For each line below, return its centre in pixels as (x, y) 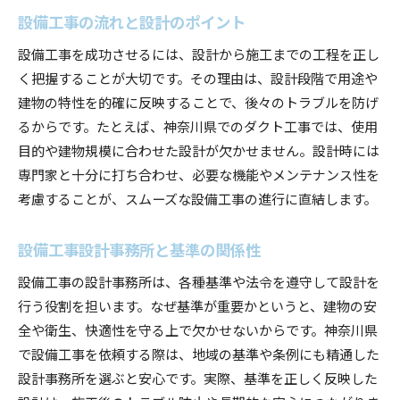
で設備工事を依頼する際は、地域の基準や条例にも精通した (199, 353)
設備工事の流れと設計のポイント (132, 21)
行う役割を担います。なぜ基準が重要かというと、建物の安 (197, 305)
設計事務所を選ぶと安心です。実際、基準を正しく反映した (198, 377)
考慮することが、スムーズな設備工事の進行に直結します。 (197, 198)
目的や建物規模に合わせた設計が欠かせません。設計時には (199, 150)
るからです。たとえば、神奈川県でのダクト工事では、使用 (198, 125)
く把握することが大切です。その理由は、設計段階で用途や (198, 77)
